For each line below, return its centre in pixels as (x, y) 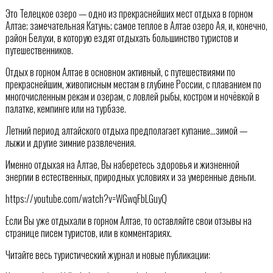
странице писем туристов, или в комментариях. (88, 233)
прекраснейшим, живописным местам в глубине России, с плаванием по (133, 84)
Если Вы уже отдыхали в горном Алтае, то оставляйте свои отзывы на (128, 221)
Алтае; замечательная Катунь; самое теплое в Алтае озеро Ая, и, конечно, (136, 26)
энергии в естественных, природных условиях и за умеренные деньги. (130, 177)
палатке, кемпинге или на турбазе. (66, 109)
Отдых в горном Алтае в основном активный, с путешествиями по (120, 72)
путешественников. (39, 50)
